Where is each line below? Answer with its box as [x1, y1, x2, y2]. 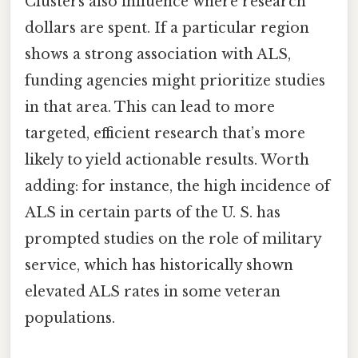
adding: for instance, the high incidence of [25, 177, 330, 195]
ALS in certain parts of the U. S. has [25, 203, 280, 221]
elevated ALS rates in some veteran [25, 282, 280, 300]
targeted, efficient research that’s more [25, 124, 305, 142]
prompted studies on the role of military [25, 229, 321, 248]
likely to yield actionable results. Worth [25, 150, 309, 169]
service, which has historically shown [25, 256, 293, 274]
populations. [25, 308, 115, 327]
